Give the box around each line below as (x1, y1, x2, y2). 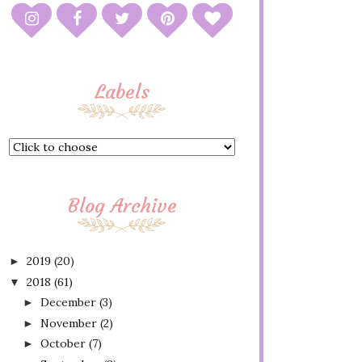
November (40, 315, 97, 330)
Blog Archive (67, 194, 177, 218)
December (40, 295, 96, 309)
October (40, 336, 86, 351)
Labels (95, 80, 149, 104)
